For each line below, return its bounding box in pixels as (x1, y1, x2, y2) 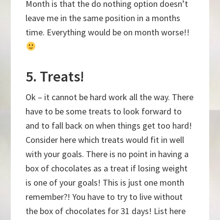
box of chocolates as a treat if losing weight (26, 163, 188, 174)
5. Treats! (26, 67, 85, 86)
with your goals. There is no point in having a (26, 148, 189, 160)
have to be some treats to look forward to (26, 106, 182, 117)
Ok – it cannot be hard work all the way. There (26, 91, 194, 103)
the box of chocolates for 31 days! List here (26, 205, 186, 217)
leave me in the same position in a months (26, 12, 181, 24)
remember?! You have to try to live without (26, 191, 183, 203)
